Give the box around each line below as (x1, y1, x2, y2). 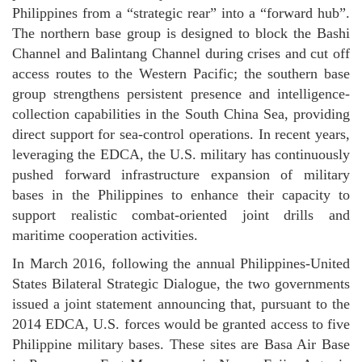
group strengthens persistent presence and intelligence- (12, 86, 350, 102)
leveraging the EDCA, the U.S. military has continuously (12, 146, 350, 162)
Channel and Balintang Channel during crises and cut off (12, 45, 350, 61)
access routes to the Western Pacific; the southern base (12, 65, 350, 82)
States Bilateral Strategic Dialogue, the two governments (12, 276, 350, 292)
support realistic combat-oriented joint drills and (12, 207, 350, 223)
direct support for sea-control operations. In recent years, (12, 126, 350, 142)
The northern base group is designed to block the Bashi (12, 25, 350, 41)
